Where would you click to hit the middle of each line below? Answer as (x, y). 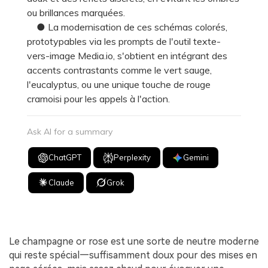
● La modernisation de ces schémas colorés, (127, 27)
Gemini (196, 158)
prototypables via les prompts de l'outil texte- (124, 42)
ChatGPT (65, 158)
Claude (62, 182)
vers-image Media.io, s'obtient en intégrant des (127, 56)
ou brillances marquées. (76, 13)
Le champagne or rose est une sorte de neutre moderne (134, 241)
